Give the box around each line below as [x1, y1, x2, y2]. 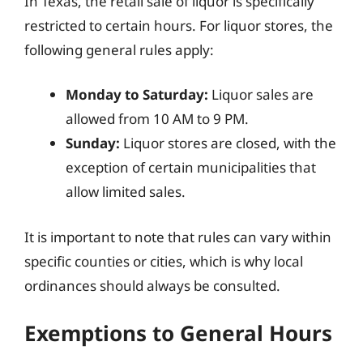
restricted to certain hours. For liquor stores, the [24, 15, 333, 35]
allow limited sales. [66, 182, 186, 201]
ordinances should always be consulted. [24, 275, 280, 295]
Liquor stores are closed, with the [120, 134, 336, 152]
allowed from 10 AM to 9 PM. [66, 109, 249, 128]
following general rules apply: [24, 40, 214, 59]
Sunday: [66, 134, 120, 152]
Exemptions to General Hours [24, 318, 332, 348]
